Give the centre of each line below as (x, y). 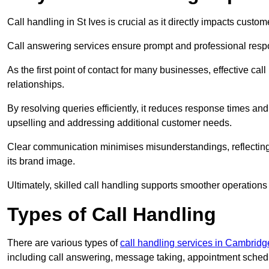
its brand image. (41, 162)
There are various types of (64, 243)
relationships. (36, 85)
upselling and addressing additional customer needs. (119, 123)
